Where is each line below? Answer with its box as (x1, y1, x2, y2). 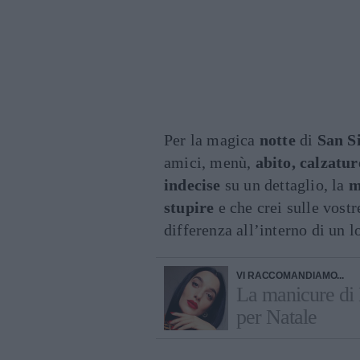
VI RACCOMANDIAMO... (236, 270, 345, 281)
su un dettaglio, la (220, 176, 349, 194)
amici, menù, (164, 153, 256, 171)
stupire (164, 198, 215, 216)
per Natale (236, 305, 317, 329)
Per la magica (164, 131, 260, 149)
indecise (164, 176, 221, 194)
